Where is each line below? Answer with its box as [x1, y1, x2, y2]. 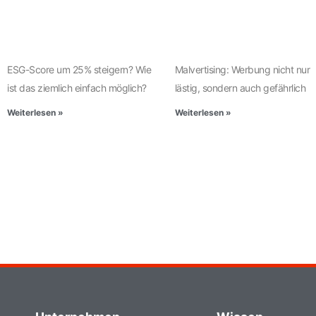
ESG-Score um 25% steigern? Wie [7, 63, 151, 76]
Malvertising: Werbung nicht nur [174, 63, 310, 76]
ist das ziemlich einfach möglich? [7, 82, 149, 95]
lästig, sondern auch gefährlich [174, 82, 306, 95]
